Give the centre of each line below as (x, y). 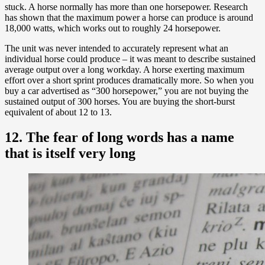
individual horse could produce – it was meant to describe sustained (130, 59)
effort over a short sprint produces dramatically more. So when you (129, 80)
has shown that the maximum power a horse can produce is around (129, 18)
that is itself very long (70, 153)
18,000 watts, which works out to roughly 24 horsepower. (113, 28)
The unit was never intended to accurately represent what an (117, 49)
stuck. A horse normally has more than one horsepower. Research (126, 7)
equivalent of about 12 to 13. (58, 112)
